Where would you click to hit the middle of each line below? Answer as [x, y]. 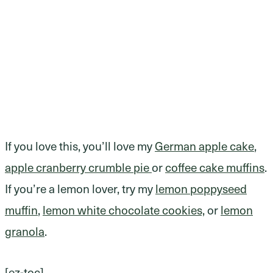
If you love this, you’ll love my [80, 146]
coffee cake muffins [215, 167]
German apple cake [204, 146]
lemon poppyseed [201, 189]
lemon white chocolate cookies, [124, 210]
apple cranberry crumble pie [78, 167]
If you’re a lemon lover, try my [80, 189]
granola [25, 231]
